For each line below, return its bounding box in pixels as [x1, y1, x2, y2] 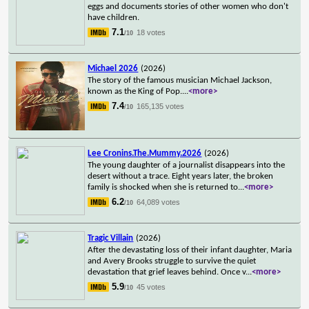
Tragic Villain [88, 233, 134, 243]
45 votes [137, 282, 166, 291]
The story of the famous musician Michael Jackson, [88, 75, 272, 85]
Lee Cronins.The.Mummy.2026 [88, 148, 202, 158]
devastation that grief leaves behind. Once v [88, 267, 246, 277]
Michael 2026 [88, 63, 139, 73]
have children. [88, 12, 140, 22]
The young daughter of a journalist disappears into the [88, 160, 286, 170]
